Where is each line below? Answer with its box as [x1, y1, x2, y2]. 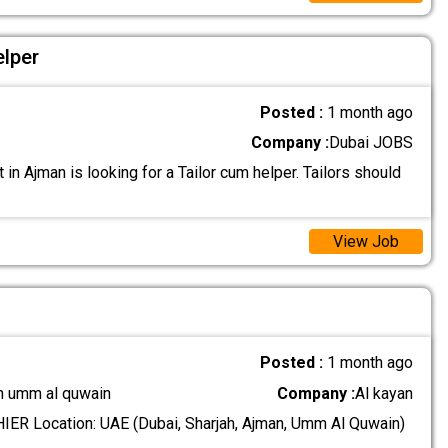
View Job [332, 231, 399, 251]
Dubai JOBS [329, 133, 414, 153]
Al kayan [355, 383, 414, 403]
